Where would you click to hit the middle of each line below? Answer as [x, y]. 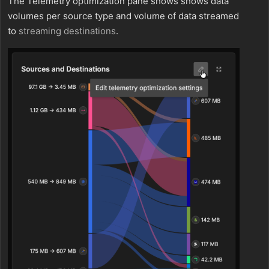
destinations [90, 31]
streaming [40, 31]
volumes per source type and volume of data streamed [123, 16]
